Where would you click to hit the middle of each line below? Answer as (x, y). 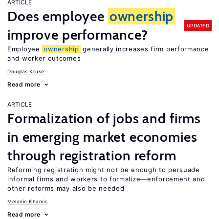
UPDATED (198, 25)
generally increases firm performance (145, 49)
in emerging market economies (102, 137)
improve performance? (78, 35)
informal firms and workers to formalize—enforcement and (106, 179)
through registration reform (92, 155)
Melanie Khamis (27, 201)
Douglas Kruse (26, 71)
